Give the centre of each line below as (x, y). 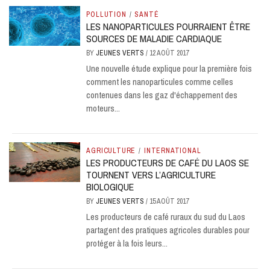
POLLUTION (106, 14)
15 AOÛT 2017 (169, 201)
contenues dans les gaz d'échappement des (162, 95)
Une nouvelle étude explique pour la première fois (169, 68)
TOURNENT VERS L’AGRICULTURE (151, 174)
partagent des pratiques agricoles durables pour (168, 230)
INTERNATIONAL (173, 150)
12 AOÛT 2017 (169, 53)
